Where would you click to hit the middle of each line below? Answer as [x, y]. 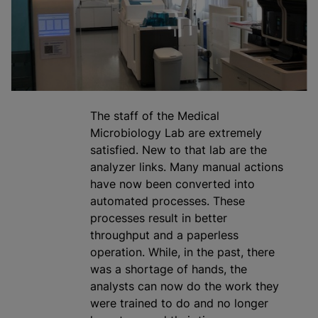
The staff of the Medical [155, 115]
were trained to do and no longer [179, 303]
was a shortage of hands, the [169, 269]
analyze [111, 166]
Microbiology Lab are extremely [176, 132]
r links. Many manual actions [207, 166]
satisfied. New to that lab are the [179, 149]
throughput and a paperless [164, 235]
